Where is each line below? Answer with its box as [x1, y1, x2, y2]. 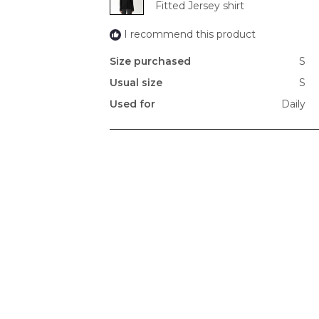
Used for [110, 98, 155, 111]
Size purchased [110, 55, 191, 68]
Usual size [110, 76, 162, 90]
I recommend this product [124, 28, 256, 41]
